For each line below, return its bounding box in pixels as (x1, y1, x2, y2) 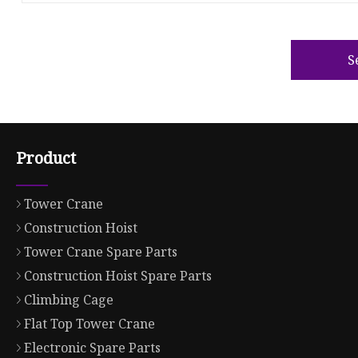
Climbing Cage (24, 291, 114, 309)
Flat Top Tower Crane (24, 315, 156, 333)
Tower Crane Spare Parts (24, 243, 178, 261)
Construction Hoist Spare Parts (24, 267, 213, 285)
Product (16, 147, 77, 169)
